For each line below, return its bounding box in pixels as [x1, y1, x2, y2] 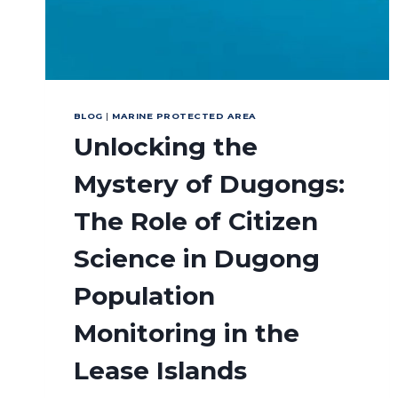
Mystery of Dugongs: [74, 169, 345, 200]
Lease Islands [74, 355, 247, 386]
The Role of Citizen [74, 206, 318, 237]
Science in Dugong [74, 243, 320, 275]
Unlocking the [74, 131, 258, 163]
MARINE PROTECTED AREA [112, 111, 257, 122]
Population [74, 281, 215, 312]
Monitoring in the [74, 318, 299, 349]
